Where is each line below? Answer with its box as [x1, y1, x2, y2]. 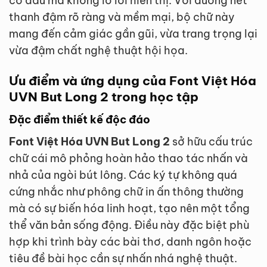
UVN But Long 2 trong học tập [9, 89, 198, 105]
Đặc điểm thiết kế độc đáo [9, 112, 150, 126]
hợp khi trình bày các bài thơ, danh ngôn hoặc [9, 234, 252, 249]
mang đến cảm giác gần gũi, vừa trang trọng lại [9, 27, 257, 41]
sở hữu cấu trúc [170, 134, 253, 148]
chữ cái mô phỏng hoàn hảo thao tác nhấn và [9, 151, 248, 165]
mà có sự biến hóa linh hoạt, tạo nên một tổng [9, 201, 250, 215]
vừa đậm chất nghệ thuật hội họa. [9, 44, 188, 58]
